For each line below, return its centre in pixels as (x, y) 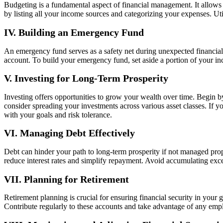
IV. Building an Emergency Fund (74, 32)
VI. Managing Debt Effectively (69, 133)
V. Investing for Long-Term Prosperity (86, 78)
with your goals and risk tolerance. (58, 114)
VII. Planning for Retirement (66, 179)
